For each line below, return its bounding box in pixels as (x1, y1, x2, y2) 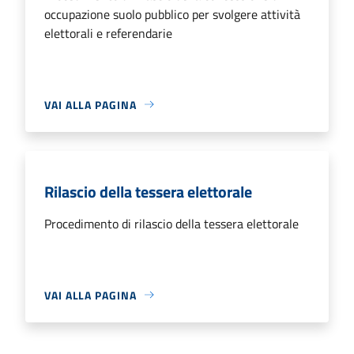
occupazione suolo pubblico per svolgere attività (44, 4, 300, 24)
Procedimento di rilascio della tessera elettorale (44, 213, 299, 233)
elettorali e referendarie (44, 23, 172, 43)
